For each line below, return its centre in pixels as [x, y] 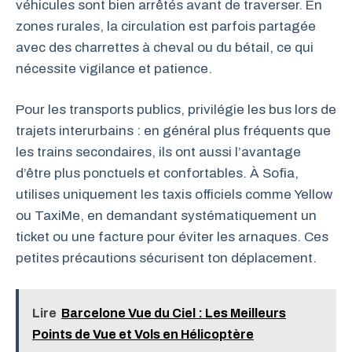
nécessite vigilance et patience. [114, 68]
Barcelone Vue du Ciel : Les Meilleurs [174, 313]
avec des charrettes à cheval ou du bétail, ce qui [165, 47]
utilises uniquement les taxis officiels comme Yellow [174, 195]
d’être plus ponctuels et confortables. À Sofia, [157, 174]
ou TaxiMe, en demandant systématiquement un [166, 216]
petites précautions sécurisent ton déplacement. [166, 258]
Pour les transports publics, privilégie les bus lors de [176, 110]
